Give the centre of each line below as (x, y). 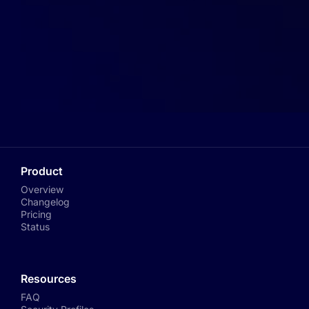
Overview (42, 189)
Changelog (45, 202)
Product (42, 171)
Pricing (36, 214)
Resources (49, 279)
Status (35, 227)
